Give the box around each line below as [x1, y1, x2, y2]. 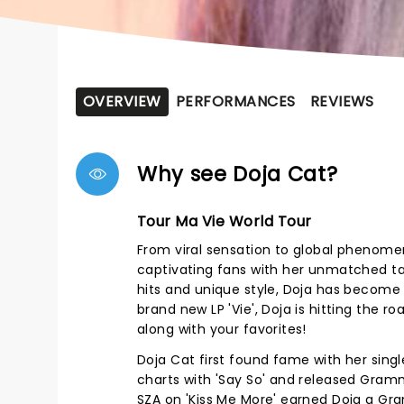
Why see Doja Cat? [137, 160, 338, 188]
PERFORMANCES [175, 91, 296, 112]
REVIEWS [309, 91, 374, 112]
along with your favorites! [137, 320, 307, 338]
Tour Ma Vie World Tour [137, 211, 312, 232]
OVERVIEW [83, 91, 161, 112]
